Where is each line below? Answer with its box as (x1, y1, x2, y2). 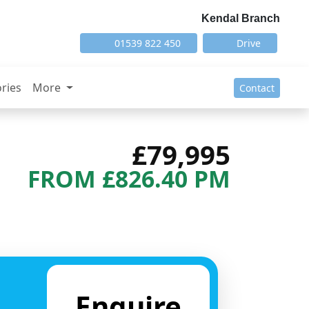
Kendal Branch (201, 12, 280, 24)
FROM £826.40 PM (28, 163, 230, 195)
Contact (239, 81, 275, 94)
